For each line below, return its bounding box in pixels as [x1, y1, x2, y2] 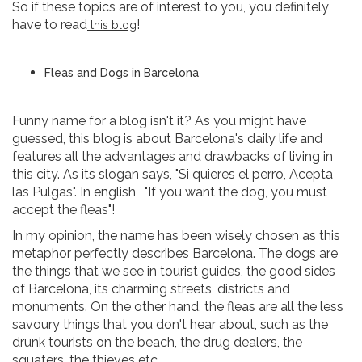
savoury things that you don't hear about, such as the [12, 317, 328, 332]
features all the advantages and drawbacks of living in [12, 149, 333, 164]
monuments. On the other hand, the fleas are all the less [12, 299, 343, 314]
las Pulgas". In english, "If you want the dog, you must [12, 184, 327, 200]
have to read [12, 17, 87, 32]
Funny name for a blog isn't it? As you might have [12, 113, 306, 128]
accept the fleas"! [12, 202, 115, 217]
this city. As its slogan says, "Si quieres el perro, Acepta [12, 166, 333, 182]
